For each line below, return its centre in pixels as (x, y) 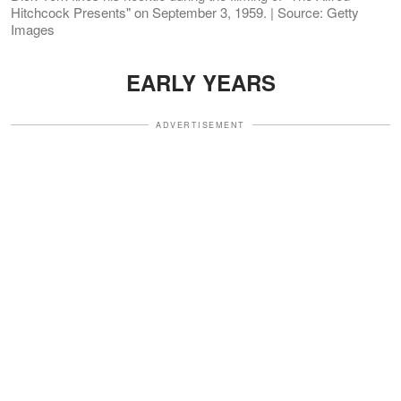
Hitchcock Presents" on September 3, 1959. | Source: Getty (185, 12)
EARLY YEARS (200, 82)
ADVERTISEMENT (200, 124)
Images (33, 29)
